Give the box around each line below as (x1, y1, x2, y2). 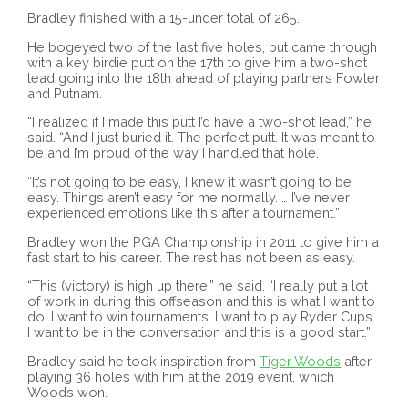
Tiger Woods (260, 352, 342, 369)
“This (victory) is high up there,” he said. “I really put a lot (27, 278, 369, 294)
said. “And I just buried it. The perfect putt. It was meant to (27, 129, 376, 146)
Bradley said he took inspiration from (27, 352, 260, 369)
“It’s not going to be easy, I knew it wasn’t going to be (27, 174, 352, 190)
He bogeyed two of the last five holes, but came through (27, 38, 378, 55)
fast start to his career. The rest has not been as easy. (27, 249, 356, 265)
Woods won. (27, 383, 108, 400)
